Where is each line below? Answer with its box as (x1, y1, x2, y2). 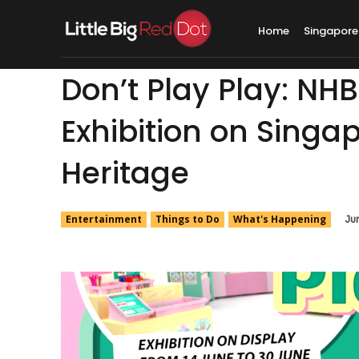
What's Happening (233, 212, 326, 226)
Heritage (61, 152, 189, 194)
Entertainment (66, 212, 142, 226)
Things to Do (155, 212, 220, 226)
